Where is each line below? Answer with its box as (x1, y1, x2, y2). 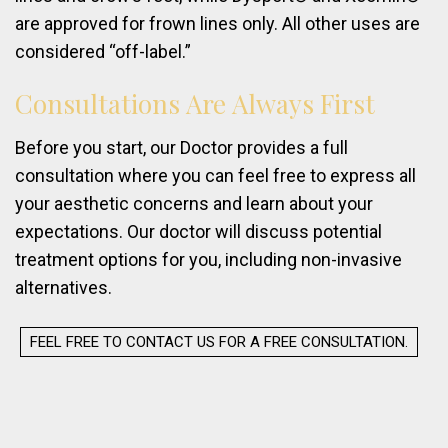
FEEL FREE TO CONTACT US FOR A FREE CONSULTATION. (30, 333, 408, 352)
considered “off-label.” (15, 41, 191, 63)
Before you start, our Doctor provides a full (15, 137, 348, 159)
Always (232, 86, 314, 122)
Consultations (15, 86, 180, 122)
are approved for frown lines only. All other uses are (15, 13, 420, 35)
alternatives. (15, 277, 112, 299)
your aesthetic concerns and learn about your (15, 193, 373, 215)
